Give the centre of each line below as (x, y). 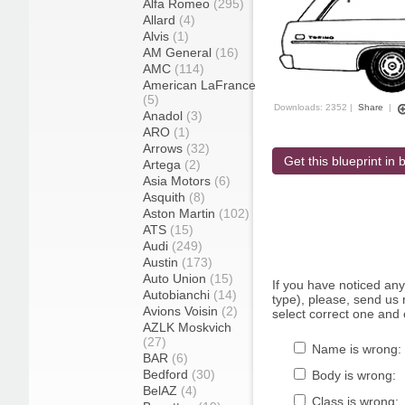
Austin (162, 262)
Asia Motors (179, 181)
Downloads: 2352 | (315, 107)
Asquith (166, 197)
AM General (179, 52)
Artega (164, 165)
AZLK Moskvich (187, 327)
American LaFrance (199, 85)
